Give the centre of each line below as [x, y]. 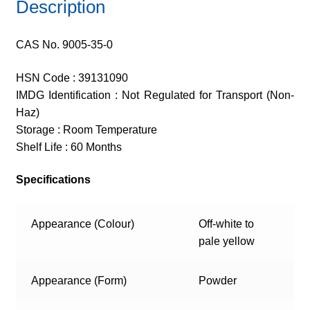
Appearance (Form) [79, 281]
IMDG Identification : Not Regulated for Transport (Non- [155, 95]
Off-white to [227, 224]
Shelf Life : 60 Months [69, 147]
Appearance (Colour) [83, 224]
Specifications [53, 180]
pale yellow [227, 241]
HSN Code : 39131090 [72, 77]
